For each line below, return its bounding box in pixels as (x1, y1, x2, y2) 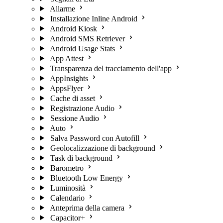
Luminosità (50, 183, 86, 192)
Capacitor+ (50, 213, 85, 222)
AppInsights (49, 74, 88, 83)
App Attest (49, 54, 84, 63)
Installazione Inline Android (50, 14, 137, 23)
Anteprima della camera (49, 203, 124, 212)
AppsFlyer (49, 84, 83, 93)
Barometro (50, 163, 84, 172)
